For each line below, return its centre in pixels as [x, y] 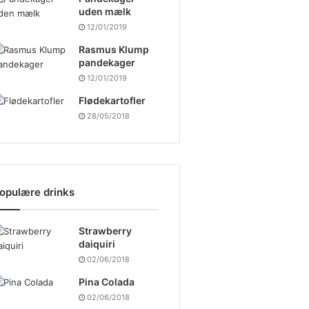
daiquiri [97, 243]
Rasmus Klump [113, 49]
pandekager [107, 62]
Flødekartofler [112, 100]
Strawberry [105, 230]
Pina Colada [106, 281]
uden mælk [104, 11]
